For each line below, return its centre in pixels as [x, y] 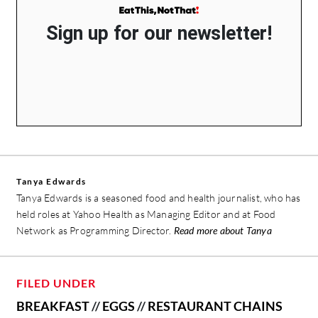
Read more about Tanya [223, 231]
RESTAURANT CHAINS [215, 306]
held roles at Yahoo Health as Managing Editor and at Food [146, 214]
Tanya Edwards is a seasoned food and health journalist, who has [159, 198]
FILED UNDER [56, 283]
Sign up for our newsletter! [159, 34]
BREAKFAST [53, 306]
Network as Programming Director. [95, 231]
